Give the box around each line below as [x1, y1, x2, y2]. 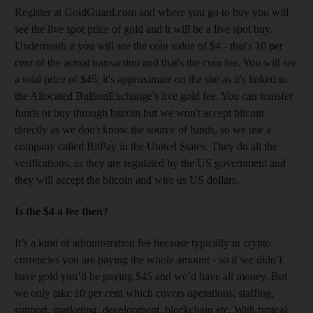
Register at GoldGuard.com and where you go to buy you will [15, 6, 289, 18]
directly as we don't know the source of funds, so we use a [15, 123, 271, 136]
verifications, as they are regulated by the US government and [15, 156, 286, 169]
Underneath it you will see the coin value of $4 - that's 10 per [15, 39, 283, 52]
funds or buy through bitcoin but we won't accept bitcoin [15, 106, 264, 119]
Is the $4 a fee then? [15, 205, 108, 217]
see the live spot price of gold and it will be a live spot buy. [15, 22, 272, 35]
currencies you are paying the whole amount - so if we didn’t [15, 253, 282, 265]
